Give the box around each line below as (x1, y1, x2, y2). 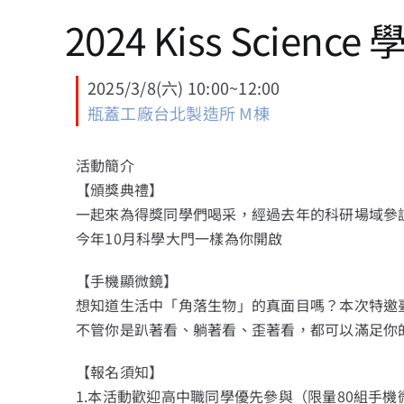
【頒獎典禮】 (75, 178, 164, 200)
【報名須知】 (75, 360, 164, 382)
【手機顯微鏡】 (75, 269, 179, 291)
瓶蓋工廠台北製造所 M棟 (87, 100, 270, 124)
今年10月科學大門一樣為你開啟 (75, 226, 283, 249)
